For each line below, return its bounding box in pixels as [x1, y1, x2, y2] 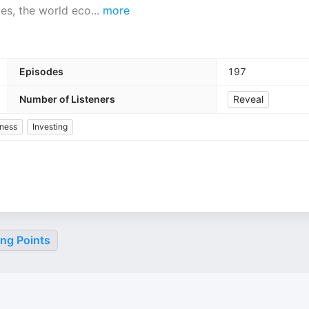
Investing [32, 121, 68, 132]
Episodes [19, 66, 63, 77]
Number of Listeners [19, 93, 115, 105]
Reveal [233, 93, 263, 105]
